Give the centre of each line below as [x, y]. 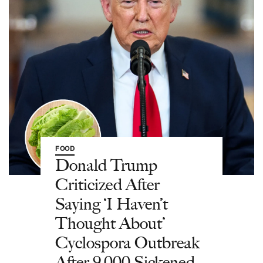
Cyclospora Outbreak [127, 242]
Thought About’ [110, 223]
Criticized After [107, 184]
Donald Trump [106, 165]
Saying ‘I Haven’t [112, 203]
